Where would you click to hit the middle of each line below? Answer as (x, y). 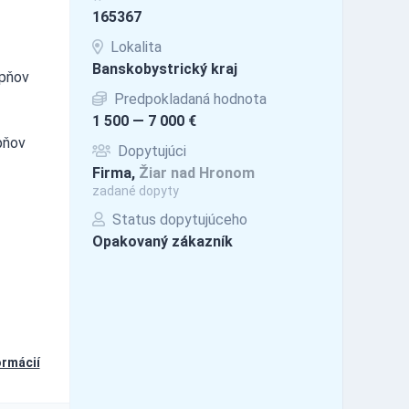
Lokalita (134, 47)
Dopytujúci (150, 151)
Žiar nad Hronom (196, 173)
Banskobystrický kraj (164, 68)
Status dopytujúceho (178, 219)
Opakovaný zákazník (162, 241)
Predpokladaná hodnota (188, 99)
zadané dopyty (135, 190)
